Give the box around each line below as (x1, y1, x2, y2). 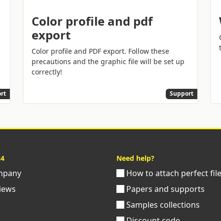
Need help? (116, 153, 154, 163)
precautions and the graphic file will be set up (32, 57, 184, 67)
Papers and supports (124, 183, 205, 194)
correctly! (32, 67, 62, 77)
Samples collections (124, 199, 200, 210)
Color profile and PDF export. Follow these (32, 46, 169, 56)
